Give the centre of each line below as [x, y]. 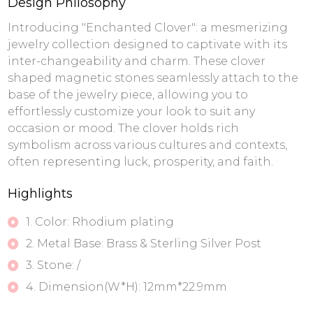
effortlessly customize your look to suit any [131, 111]
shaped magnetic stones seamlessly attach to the [153, 78]
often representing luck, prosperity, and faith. [140, 162]
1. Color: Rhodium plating [100, 222]
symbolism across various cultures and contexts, [147, 145]
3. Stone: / [53, 265]
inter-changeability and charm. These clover [136, 61]
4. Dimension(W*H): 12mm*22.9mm [126, 287]
